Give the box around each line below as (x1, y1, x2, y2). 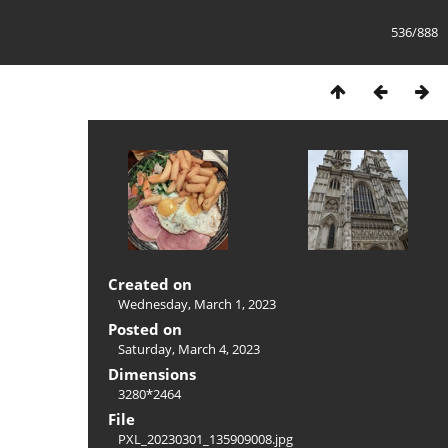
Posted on (108, 319, 182, 339)
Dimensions (108, 364, 196, 384)
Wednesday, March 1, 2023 (118, 295, 276, 313)
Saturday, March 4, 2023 (118, 340, 260, 358)
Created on (108, 274, 192, 294)
